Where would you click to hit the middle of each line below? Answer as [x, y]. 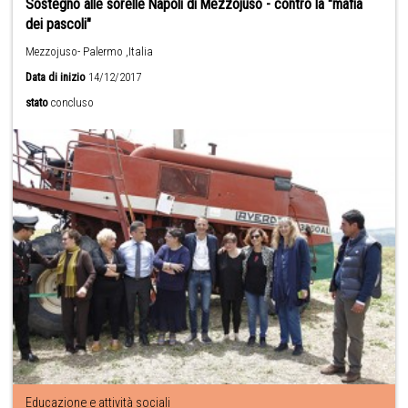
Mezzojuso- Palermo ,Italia [90, 52]
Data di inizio [56, 77]
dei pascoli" [59, 25]
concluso [73, 103]
